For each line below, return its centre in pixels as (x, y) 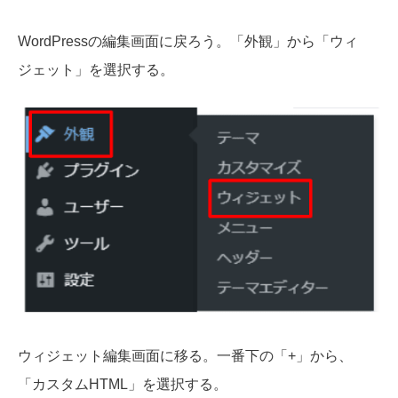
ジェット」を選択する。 (96, 70)
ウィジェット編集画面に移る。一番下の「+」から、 (185, 356)
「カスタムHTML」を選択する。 (123, 385)
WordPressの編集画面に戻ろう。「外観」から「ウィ (188, 42)
